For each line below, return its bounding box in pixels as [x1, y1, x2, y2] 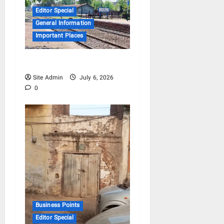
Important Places [35, 30, 83, 41]
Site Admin [33, 72, 63, 83]
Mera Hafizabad [25, 56, 90, 72]
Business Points [35, 200, 80, 211]
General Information [35, 18, 91, 29]
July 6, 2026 [77, 72, 113, 83]
